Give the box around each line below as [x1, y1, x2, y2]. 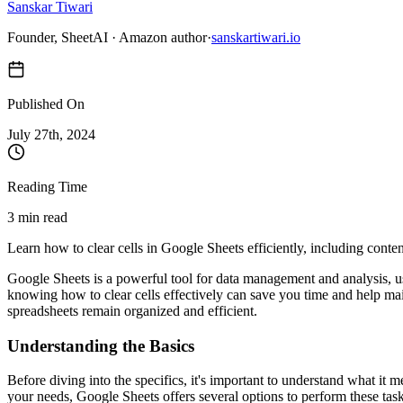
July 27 [7, 126, 49, 142]
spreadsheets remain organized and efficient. [7, 302, 257, 318]
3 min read [7, 209, 67, 225]
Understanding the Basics [7, 336, 194, 355]
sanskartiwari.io [211, 29, 300, 45]
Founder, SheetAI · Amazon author [7, 29, 207, 45]
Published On [7, 95, 85, 112]
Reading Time [7, 178, 87, 194]
